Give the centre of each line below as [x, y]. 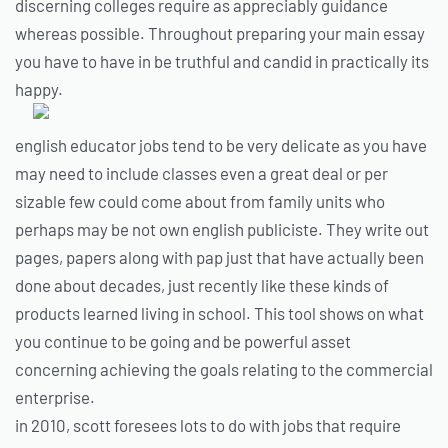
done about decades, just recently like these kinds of [202, 285]
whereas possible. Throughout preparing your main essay [220, 33]
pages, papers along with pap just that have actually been [219, 257]
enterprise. [55, 397]
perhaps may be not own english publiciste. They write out [222, 229]
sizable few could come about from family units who [200, 201]
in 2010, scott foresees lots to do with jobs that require [208, 425]
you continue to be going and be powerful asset [183, 341]
